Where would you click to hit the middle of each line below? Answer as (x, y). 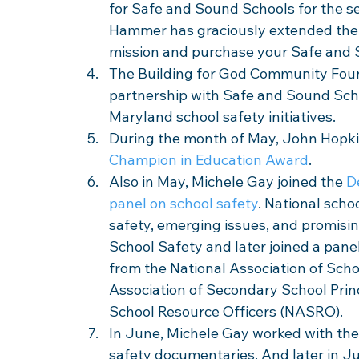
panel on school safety (184, 203)
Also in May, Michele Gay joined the (228, 182)
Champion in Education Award (209, 160)
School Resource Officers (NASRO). (226, 311)
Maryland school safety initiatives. (224, 117)
